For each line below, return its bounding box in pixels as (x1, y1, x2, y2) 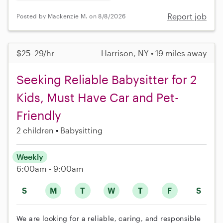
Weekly (16, 151, 43, 161)
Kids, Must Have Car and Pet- (16, 90, 179, 105)
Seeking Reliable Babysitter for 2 (16, 72, 197, 87)
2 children (16, 125, 54, 135)
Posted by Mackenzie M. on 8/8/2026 (16, 12, 126, 20)
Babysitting (60, 125, 103, 135)
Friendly (16, 108, 61, 122)
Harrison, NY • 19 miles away (101, 48, 207, 58)
